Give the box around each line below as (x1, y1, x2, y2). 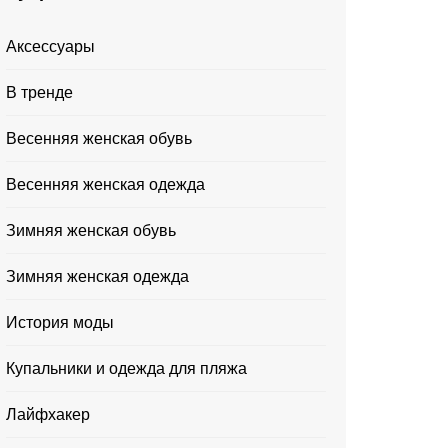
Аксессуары (6, 38, 95, 55)
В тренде (6, 84, 73, 101)
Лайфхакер (6, 406, 90, 423)
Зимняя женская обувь (6, 222, 176, 239)
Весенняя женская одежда (6, 176, 205, 193)
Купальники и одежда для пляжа (6, 360, 247, 377)
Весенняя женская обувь (6, 130, 192, 147)
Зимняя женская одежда (6, 268, 189, 285)
